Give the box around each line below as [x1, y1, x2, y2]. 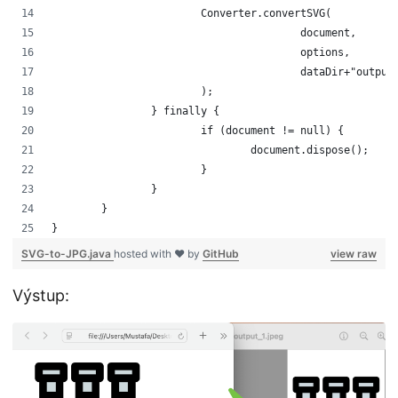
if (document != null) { [201, 124, 344, 138]
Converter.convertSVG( [201, 7, 331, 20]
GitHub [203, 247, 239, 261]
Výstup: [12, 286, 69, 306]
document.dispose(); [251, 144, 369, 157]
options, [300, 46, 350, 60]
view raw [330, 247, 377, 261]
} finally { [151, 105, 219, 118]
